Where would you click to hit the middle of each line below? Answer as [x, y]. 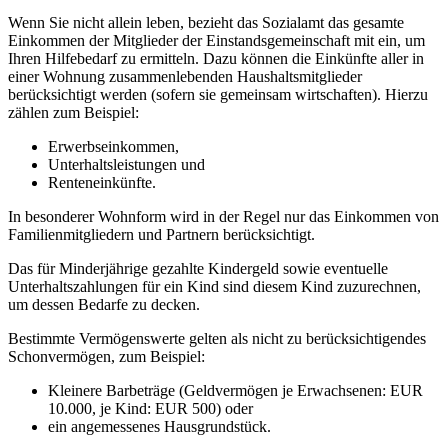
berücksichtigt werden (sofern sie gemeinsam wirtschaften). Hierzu [218, 94]
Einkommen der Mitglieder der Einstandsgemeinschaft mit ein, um [216, 40]
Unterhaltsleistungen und [126, 164]
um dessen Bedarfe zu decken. [104, 304]
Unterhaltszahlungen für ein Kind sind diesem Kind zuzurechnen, [214, 286]
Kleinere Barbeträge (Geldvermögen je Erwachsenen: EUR [235, 390]
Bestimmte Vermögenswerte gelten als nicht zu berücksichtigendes [217, 338]
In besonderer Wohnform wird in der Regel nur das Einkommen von [223, 216]
